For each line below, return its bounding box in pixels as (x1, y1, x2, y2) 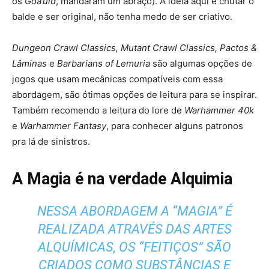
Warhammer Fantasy (20, 119, 106, 131)
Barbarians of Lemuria (57, 57, 150, 69)
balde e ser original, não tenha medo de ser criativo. (12, 10, 232, 22)
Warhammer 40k (184, 104, 254, 116)
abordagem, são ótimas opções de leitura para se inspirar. (12, 88, 257, 100)
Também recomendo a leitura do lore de (12, 104, 184, 116)
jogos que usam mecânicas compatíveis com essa (12, 73, 223, 85)
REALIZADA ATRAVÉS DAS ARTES (37, 221, 232, 237)
